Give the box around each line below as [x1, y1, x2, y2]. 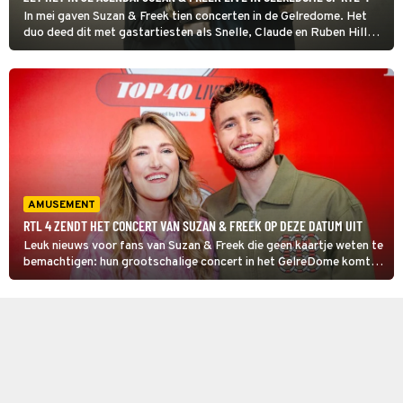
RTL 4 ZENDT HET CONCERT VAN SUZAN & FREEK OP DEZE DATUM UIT [23, 217, 363, 234]
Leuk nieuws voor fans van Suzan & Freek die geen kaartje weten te [23, 238, 383, 254]
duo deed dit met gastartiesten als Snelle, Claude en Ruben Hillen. [23, 25, 383, 40]
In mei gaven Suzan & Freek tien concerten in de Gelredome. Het [23, 9, 367, 24]
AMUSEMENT [28, 198, 95, 212]
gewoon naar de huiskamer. [23, 271, 170, 286]
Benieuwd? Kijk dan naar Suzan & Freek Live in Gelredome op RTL [23, 41, 378, 57]
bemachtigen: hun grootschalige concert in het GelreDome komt [23, 255, 371, 270]
